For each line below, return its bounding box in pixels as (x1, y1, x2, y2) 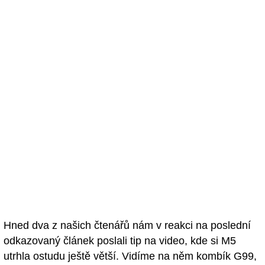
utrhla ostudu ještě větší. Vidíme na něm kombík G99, (4, 250, 257, 262)
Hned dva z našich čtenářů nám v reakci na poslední (4, 219, 251, 231)
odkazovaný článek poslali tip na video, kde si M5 (4, 234, 236, 247)
